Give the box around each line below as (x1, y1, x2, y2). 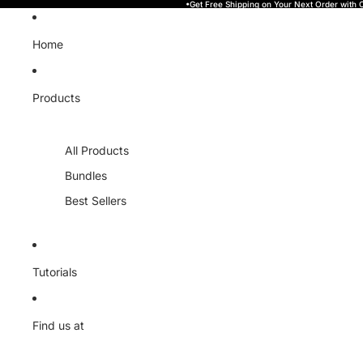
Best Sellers (65, 194, 126, 207)
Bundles (65, 169, 107, 182)
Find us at (32, 318, 84, 332)
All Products (65, 143, 129, 157)
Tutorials (32, 264, 77, 279)
